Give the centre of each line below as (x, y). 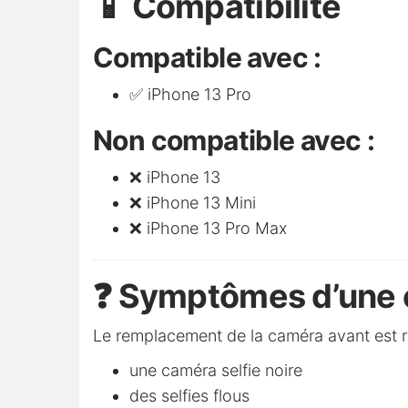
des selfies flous (189, 396)
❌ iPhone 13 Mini (193, 203)
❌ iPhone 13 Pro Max (208, 229)
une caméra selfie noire (216, 371)
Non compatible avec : (234, 141)
